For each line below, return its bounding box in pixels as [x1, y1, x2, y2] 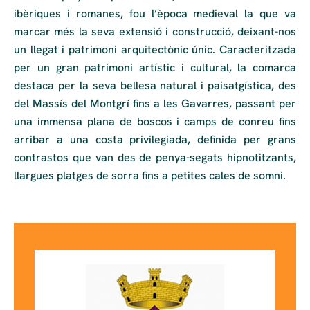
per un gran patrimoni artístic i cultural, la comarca [14, 60, 296, 75]
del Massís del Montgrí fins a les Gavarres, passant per [14, 96, 296, 111]
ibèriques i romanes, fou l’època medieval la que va [14, 6, 296, 21]
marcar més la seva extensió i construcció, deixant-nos [14, 24, 296, 39]
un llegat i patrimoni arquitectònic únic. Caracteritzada [14, 42, 296, 57]
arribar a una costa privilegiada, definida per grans [14, 132, 296, 147]
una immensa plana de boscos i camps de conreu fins [14, 114, 296, 129]
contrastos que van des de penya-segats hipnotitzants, [14, 150, 296, 165]
